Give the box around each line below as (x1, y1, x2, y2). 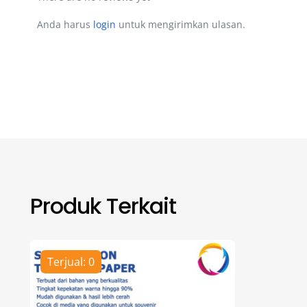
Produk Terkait (29, 190, 177, 221)
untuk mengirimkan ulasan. (115, 17, 245, 31)
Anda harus (36, 17, 93, 31)
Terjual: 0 (47, 254, 95, 269)
